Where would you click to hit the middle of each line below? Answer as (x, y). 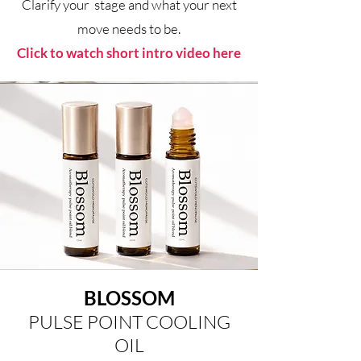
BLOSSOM (129, 298)
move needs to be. (129, 29)
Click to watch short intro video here (129, 53)
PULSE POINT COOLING (129, 322)
